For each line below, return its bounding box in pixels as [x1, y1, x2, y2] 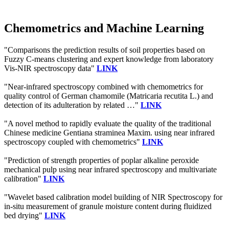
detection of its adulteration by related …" [4, 100, 141, 109]
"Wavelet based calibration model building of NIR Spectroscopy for [4, 192, 222, 201]
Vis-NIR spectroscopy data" [4, 63, 97, 73]
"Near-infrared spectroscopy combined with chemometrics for [4, 82, 203, 91]
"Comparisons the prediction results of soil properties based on [4, 45, 205, 54]
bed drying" [4, 211, 44, 220]
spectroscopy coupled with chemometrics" [4, 137, 142, 146]
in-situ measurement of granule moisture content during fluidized [4, 201, 212, 211]
